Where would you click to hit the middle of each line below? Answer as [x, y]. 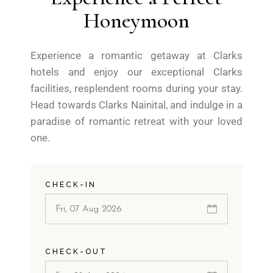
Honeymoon [136, 21]
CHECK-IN [71, 185]
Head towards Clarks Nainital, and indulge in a [136, 105]
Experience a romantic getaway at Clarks [136, 56]
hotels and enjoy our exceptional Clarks [136, 72]
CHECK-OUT [76, 252]
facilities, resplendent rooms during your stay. [136, 89]
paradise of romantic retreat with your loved [136, 122]
